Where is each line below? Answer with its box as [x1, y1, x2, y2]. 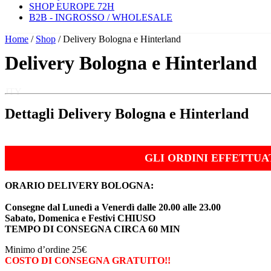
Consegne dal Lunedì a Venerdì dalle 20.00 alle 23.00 [5, 201, 221, 212]
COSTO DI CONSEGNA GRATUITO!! [5, 255, 171, 266]
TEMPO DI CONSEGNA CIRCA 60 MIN [5, 223, 180, 234]
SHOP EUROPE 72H [29, 1, 114, 11]
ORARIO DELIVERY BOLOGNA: [5, 180, 154, 191]
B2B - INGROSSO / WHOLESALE [29, 12, 172, 22]
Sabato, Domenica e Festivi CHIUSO [5, 212, 155, 223]
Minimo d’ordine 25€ [5, 244, 87, 255]
